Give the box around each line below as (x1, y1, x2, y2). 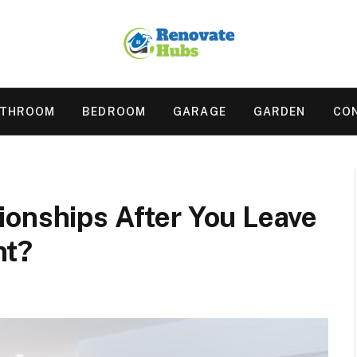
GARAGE (173, 105, 226, 118)
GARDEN (253, 105, 306, 118)
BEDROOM (82, 105, 147, 118)
